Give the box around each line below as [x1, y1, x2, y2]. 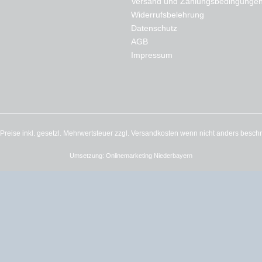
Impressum [131, 50, 173, 60]
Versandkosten [131, 129, 178, 138]
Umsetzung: [70, 152, 106, 160]
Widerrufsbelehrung [131, 10, 204, 19]
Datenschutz [131, 23, 177, 33]
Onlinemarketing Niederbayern [106, 152, 192, 160]
